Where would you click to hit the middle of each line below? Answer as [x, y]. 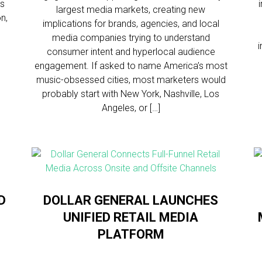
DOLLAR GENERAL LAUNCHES [131, 200]
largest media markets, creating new [131, 10]
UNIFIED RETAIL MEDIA [131, 217]
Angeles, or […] [131, 108]
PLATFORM [131, 234]
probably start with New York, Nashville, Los [131, 94]
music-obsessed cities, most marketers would [131, 80]
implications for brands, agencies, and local [131, 24]
